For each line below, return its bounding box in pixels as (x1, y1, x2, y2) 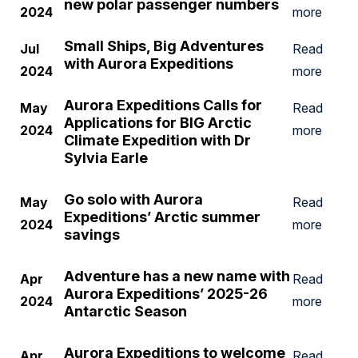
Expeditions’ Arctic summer (64, 209, 261, 225)
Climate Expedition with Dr (64, 132, 251, 149)
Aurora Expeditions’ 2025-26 (64, 285, 268, 302)
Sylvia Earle (64, 149, 148, 166)
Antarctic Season (64, 303, 187, 320)
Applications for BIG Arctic (64, 114, 252, 131)
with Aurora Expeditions (64, 55, 233, 72)
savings (64, 226, 120, 243)
